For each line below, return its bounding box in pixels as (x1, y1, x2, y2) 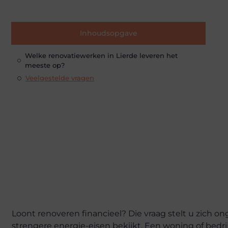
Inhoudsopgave (79, 28, 137, 38)
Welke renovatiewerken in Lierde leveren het (25, 51, 178, 60)
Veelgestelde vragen (25, 74, 94, 82)
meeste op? (25, 61, 65, 69)
